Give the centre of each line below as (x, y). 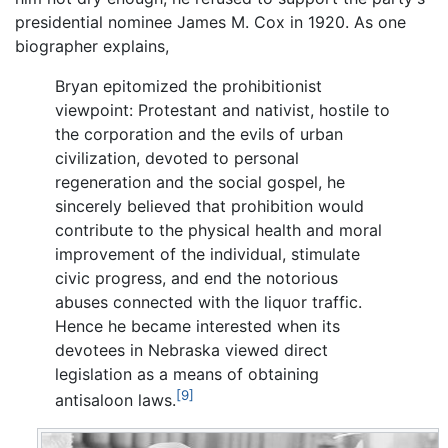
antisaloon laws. (115, 400)
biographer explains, (92, 45)
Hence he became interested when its (197, 325)
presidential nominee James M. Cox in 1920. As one (210, 21)
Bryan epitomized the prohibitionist (188, 85)
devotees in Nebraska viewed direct (191, 349)
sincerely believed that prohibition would (209, 205)
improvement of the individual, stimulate (207, 253)
